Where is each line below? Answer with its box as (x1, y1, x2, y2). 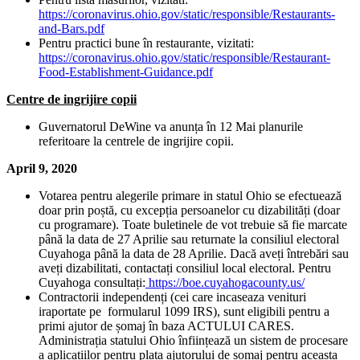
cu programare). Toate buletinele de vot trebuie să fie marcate (39, 218, 347, 232)
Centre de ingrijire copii (6, 92, 137, 107)
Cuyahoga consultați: (39, 276, 145, 290)
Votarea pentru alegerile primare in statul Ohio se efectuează (39, 189, 342, 203)
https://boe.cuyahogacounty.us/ (145, 276, 305, 290)
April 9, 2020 (6, 162, 77, 176)
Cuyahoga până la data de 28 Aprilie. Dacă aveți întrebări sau (39, 247, 349, 261)
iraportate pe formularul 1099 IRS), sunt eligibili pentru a (39, 305, 329, 319)
